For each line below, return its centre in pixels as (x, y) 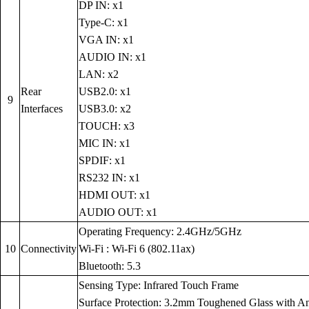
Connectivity (49, 249)
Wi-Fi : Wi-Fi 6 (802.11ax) (137, 249)
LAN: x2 (99, 74)
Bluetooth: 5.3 (110, 266)
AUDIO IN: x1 (112, 57)
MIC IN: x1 (104, 143)
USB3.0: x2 (105, 109)
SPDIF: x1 (102, 161)
